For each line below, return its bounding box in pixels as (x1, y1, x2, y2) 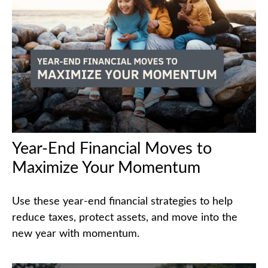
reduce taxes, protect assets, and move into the (12, 212, 237, 223)
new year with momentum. (12, 228, 139, 239)
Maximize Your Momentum (12, 159, 200, 176)
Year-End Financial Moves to (12, 140, 212, 157)
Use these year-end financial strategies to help (12, 196, 233, 207)
